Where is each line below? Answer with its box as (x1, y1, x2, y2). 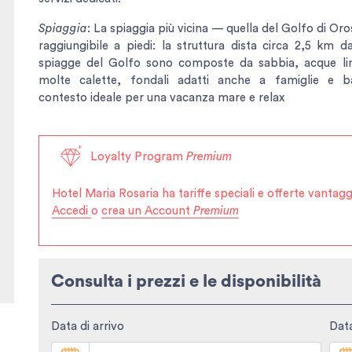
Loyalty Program (90, 150, 187, 163)
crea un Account (101, 204, 193, 217)
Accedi (51, 204, 91, 217)
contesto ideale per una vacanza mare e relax (38, 91, 284, 104)
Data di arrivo (50, 320, 124, 332)
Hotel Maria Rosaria (51, 187, 162, 200)
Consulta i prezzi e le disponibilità (50, 272, 321, 290)
